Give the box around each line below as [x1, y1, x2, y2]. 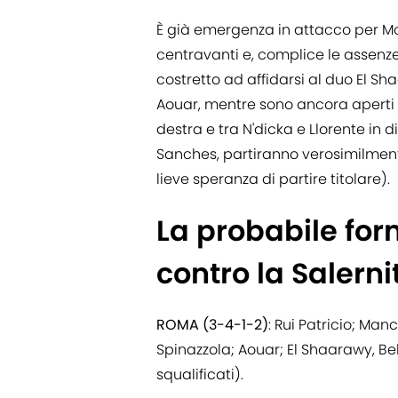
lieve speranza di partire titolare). [156, 169, 390, 190]
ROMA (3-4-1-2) [156, 314, 268, 336]
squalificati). [156, 364, 243, 386]
